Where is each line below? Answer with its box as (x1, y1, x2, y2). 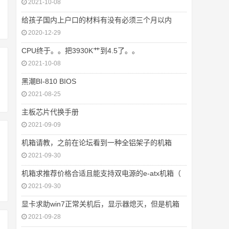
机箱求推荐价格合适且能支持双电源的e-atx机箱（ (21, 169, 181, 177)
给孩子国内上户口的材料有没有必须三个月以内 (21, 16, 172, 24)
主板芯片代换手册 (21, 108, 79, 116)
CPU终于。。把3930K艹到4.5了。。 (21, 47, 139, 55)
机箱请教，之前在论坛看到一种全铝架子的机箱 (21, 139, 172, 147)
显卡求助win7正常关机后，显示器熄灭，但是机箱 (21, 200, 179, 208)
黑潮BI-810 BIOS (21, 77, 76, 85)
